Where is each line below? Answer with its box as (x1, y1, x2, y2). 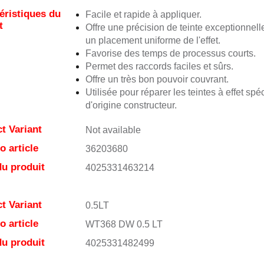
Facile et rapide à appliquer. (85, 9, 202, 19)
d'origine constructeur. (85, 100, 177, 110)
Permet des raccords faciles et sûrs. (85, 61, 233, 71)
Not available (85, 125, 141, 135)
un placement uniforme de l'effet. (85, 35, 220, 45)
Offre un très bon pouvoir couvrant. (85, 74, 229, 84)
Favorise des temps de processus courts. (85, 48, 256, 58)
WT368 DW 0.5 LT (85, 219, 163, 229)
